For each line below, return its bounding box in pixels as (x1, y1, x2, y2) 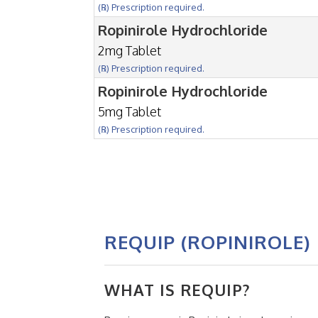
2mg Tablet (98, 42, 161, 58)
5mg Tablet (98, 103, 161, 119)
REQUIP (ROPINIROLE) (104, 229, 310, 253)
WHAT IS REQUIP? (104, 279, 251, 300)
